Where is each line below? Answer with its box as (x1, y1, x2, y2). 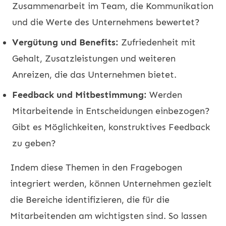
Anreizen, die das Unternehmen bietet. (12, 69, 177, 80)
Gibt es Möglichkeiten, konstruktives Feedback (12, 121, 210, 133)
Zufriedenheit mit (119, 36, 196, 48)
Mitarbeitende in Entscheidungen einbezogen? (12, 105, 210, 117)
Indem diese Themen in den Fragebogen (10, 161, 182, 173)
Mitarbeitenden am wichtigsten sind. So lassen (10, 210, 207, 221)
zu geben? (12, 137, 56, 149)
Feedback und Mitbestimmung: (12, 89, 147, 100)
